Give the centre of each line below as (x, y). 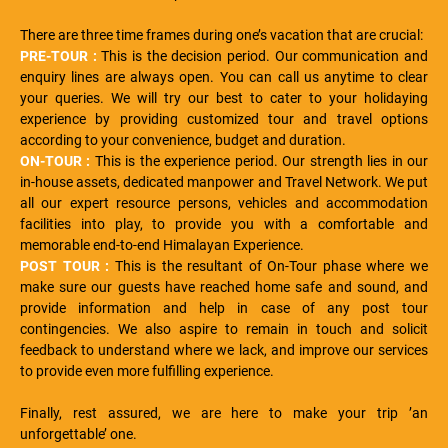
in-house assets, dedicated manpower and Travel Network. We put (224, 182)
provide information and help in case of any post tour (224, 308)
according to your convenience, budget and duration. (183, 140)
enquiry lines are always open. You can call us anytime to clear (224, 77)
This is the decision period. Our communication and (262, 56)
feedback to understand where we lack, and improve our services (224, 350)
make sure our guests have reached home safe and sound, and (224, 287)
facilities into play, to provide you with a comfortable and (224, 224)
